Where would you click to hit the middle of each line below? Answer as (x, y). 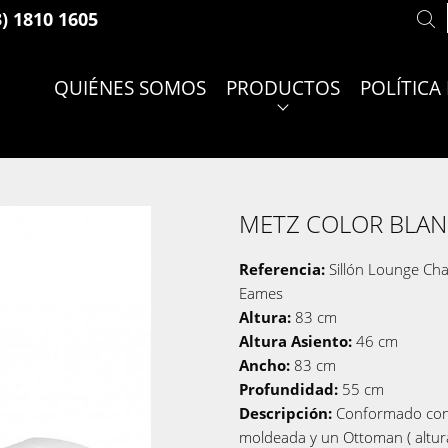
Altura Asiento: (297, 341)
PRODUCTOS (282, 88)
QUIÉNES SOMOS (129, 88)
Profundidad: (290, 389)
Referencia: (284, 269)
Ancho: (266, 365)
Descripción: (287, 413)
